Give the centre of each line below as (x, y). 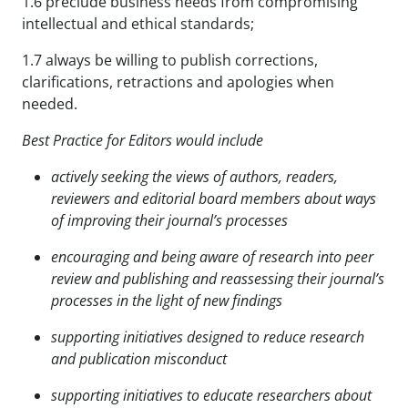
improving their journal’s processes (178, 220)
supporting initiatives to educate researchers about (211, 395)
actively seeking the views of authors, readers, (194, 176)
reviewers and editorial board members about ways (214, 198)
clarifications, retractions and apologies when (178, 82)
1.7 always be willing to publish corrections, (170, 60)
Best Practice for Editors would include (143, 140)
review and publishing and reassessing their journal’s (218, 278)
